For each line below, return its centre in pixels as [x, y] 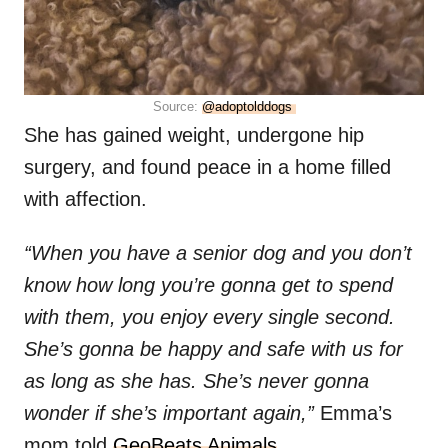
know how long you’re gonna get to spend [208, 285]
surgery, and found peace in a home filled [207, 167]
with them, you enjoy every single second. [209, 317]
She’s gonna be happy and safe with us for [213, 349]
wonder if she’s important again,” [169, 413]
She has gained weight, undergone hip [194, 135]
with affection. [85, 199]
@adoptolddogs [248, 107]
